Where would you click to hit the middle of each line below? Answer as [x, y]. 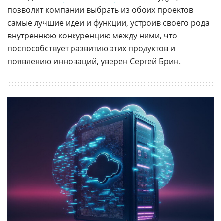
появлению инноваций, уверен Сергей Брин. [94, 61]
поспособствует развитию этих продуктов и [91, 48]
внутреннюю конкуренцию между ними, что [92, 36]
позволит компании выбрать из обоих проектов [100, 10]
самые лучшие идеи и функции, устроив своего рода [109, 23]
